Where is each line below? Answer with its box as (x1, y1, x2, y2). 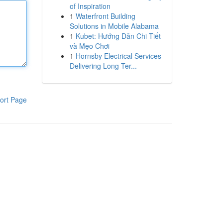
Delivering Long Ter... (69, 61, 137, 71)
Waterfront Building (75, 11, 135, 21)
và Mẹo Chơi (69, 41, 110, 51)
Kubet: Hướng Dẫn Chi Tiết (75, 31, 161, 41)
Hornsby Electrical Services (75, 51, 161, 61)
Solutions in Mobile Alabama (69, 21, 159, 31)
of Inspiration (69, 1, 111, 11)
